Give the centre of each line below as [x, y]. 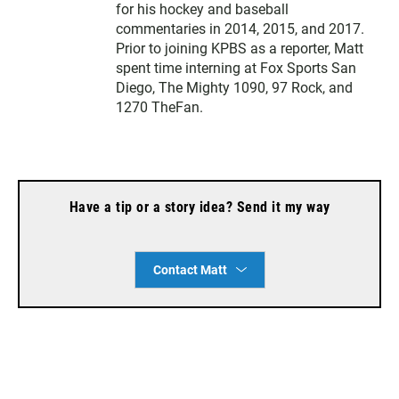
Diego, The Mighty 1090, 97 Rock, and [234, 87]
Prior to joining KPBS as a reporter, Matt [240, 48]
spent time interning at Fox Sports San [236, 68]
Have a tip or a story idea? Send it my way [199, 207]
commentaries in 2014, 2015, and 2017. [240, 28]
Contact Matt [190, 269]
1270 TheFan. [159, 107]
